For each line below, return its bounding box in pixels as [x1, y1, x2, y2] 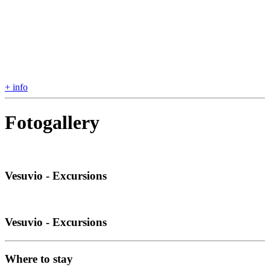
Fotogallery [5, 111, 99, 134]
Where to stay [5, 253, 73, 266]
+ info [5, 82, 28, 92]
